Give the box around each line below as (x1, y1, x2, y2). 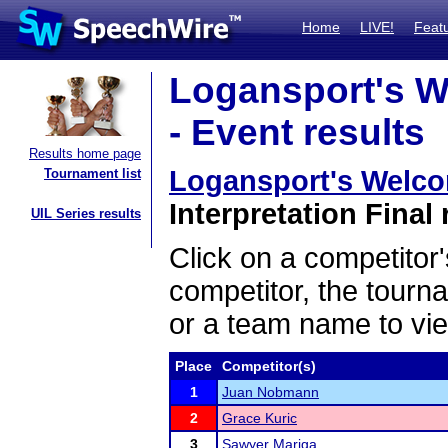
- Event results (169, 112, 425, 153)
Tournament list (44, 166, 141, 181)
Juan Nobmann (222, 384, 319, 400)
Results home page (29, 146, 141, 161)
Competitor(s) (222, 358, 316, 374)
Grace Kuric (222, 410, 297, 426)
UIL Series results (31, 206, 141, 221)
